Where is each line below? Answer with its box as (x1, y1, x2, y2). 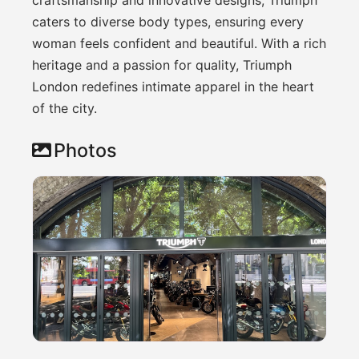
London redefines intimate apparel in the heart (32, 78, 314, 95)
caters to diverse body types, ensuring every (32, 13, 304, 30)
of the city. (32, 99, 97, 116)
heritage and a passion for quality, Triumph (32, 56, 292, 73)
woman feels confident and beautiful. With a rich (32, 34, 326, 51)
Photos (54, 138, 117, 162)
